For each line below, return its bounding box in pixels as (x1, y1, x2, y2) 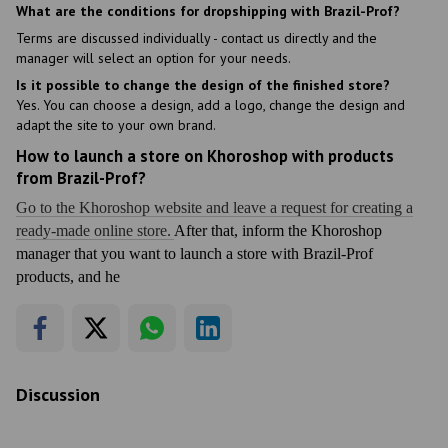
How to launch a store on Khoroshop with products (16, 144, 394, 167)
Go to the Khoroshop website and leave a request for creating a (16, 198, 413, 216)
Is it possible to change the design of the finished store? (16, 75, 390, 94)
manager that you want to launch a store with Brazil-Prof (16, 244, 373, 262)
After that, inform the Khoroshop (174, 221, 382, 239)
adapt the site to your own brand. (16, 115, 216, 134)
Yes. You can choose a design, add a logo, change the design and (16, 95, 405, 114)
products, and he (16, 267, 120, 285)
